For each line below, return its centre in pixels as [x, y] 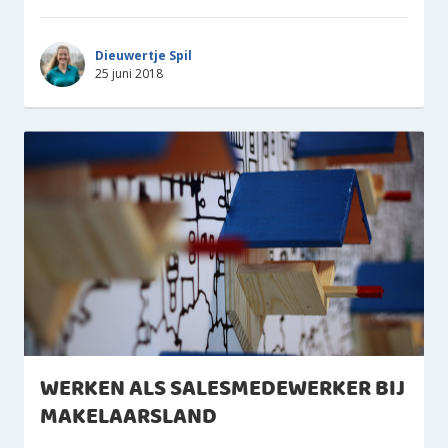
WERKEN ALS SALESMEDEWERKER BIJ [222, 389]
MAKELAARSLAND [128, 417]
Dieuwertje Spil [143, 55]
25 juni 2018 [129, 73]
